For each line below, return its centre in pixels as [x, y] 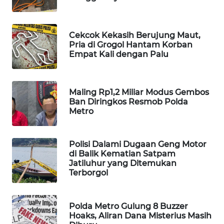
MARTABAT [36, 54]
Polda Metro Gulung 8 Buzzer [128, 206]
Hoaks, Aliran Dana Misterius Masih [140, 215]
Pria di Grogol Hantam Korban [131, 44]
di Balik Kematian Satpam [122, 154]
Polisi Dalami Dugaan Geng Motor [138, 144]
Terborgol [88, 173]
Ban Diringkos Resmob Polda [128, 101]
